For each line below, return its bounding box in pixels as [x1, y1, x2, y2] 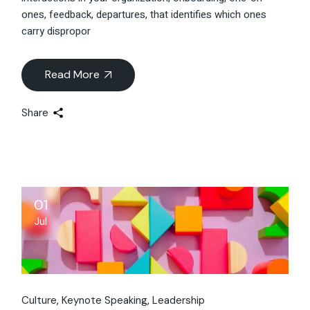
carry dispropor [21, 23, 91, 39]
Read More [45, 66, 100, 82]
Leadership [152, 293, 206, 307]
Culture [21, 293, 57, 307]
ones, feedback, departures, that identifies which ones [21, 6, 267, 22]
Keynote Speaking [62, 293, 148, 307]
